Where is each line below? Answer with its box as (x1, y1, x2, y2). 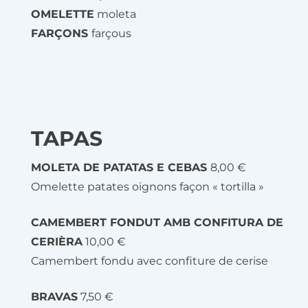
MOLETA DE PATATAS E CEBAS (31, 161, 210, 174)
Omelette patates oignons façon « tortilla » (31, 180, 267, 193)
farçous (91, 26, 131, 40)
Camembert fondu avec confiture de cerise (31, 254, 268, 267)
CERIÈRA (31, 235, 82, 248)
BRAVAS (31, 290, 78, 303)
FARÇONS (31, 26, 91, 40)
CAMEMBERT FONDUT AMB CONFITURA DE (31, 216, 283, 229)
